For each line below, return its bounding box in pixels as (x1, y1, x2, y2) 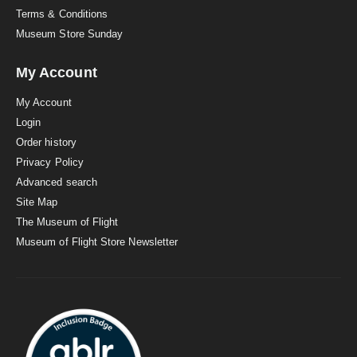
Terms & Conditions (16, 8, 108, 21)
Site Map (16, 196, 58, 209)
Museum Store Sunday (16, 28, 124, 41)
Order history (16, 136, 76, 149)
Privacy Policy (16, 156, 84, 169)
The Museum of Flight (16, 216, 119, 229)
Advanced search (16, 176, 97, 189)
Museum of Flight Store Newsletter (16, 236, 178, 249)
